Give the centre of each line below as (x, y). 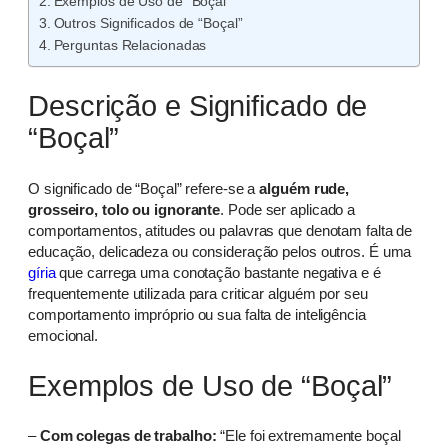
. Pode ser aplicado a (288, 210)
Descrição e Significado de (198, 106)
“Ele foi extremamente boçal (310, 436)
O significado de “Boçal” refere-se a (144, 189)
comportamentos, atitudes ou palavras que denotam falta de (220, 231)
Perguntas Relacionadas (130, 45)
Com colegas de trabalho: (130, 436)
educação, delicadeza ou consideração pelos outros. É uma (220, 252)
